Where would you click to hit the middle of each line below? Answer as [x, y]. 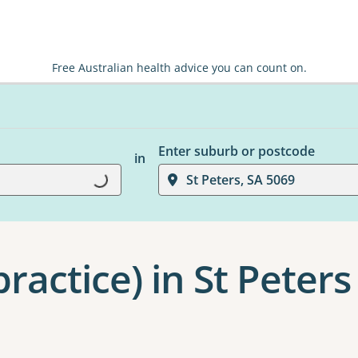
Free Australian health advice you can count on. [179, 68]
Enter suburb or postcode [236, 151]
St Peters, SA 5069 [240, 180]
